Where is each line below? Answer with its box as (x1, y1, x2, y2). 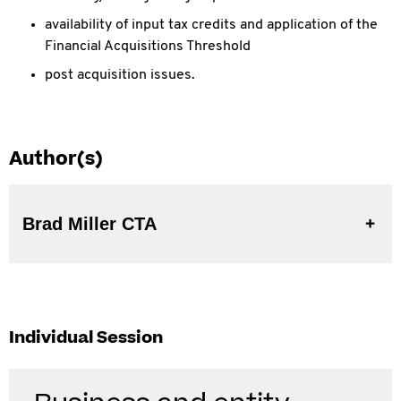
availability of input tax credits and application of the (45, 18, 378, 32)
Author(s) (9, 146, 103, 172)
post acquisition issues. (45, 68, 195, 82)
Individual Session (9, 326, 163, 350)
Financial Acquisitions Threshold (45, 39, 251, 54)
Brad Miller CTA (122, 214, 157, 234)
